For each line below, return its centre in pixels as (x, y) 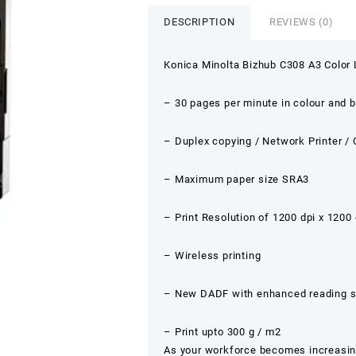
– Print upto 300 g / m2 (222, 331)
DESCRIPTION (199, 21)
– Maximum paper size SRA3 (237, 179)
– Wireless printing (213, 255)
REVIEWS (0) (302, 21)
